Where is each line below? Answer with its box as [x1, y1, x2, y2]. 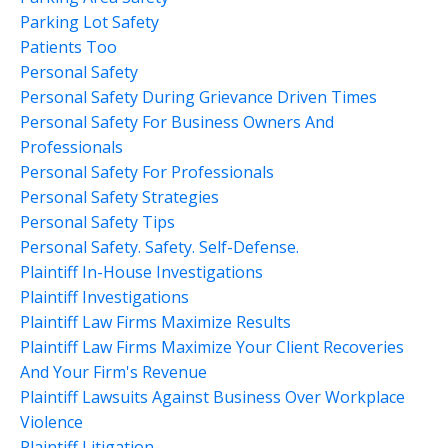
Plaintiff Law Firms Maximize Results [20, 310, 291, 333]
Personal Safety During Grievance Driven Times [20, 85, 377, 108]
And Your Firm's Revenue [20, 360, 207, 383]
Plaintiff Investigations [20, 285, 189, 308]
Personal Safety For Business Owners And [20, 110, 334, 133]
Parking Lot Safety [20, 10, 159, 33]
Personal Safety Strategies [20, 185, 219, 208]
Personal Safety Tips [20, 210, 175, 233]
